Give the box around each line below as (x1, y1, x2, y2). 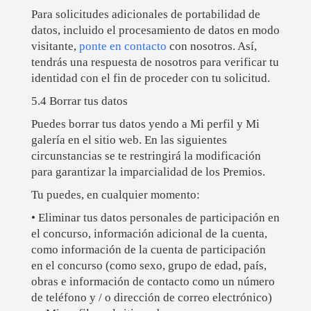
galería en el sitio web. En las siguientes (31, 133, 227, 147)
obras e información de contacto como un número (31, 275, 275, 289)
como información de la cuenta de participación (31, 243, 266, 257)
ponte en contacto (78, 40, 167, 53)
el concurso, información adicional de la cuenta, (31, 227, 267, 241)
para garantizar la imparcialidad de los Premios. (31, 165, 265, 179)
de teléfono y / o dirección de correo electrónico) (31, 291, 272, 305)
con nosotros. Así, (166, 40, 257, 53)
